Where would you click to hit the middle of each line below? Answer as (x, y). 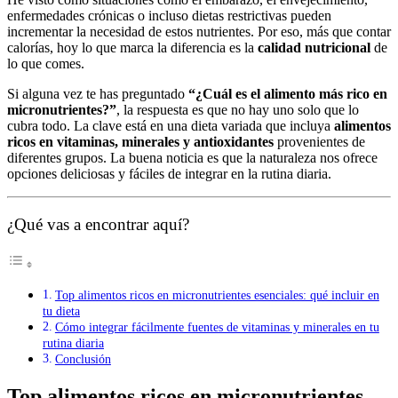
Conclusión (83, 359)
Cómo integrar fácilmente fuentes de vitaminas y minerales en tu (217, 327)
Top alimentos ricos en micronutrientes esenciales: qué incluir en (217, 295)
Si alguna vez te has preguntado (98, 93)
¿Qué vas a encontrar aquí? (98, 224)
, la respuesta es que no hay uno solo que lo (238, 109)
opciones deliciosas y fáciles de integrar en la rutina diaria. (169, 173)
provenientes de (319, 141)
